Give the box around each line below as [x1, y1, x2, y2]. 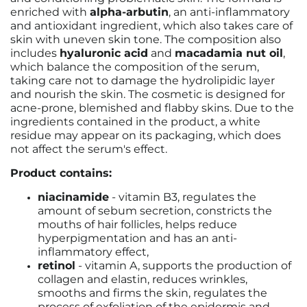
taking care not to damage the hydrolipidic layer [10, 74, 275, 87]
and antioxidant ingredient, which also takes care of [10, 19, 293, 32]
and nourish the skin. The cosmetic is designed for [10, 88, 285, 101]
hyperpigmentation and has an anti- [38, 232, 237, 245]
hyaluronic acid [60, 47, 148, 60]
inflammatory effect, [38, 245, 149, 258]
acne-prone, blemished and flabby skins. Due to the [10, 101, 294, 114]
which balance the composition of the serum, [10, 60, 259, 73]
